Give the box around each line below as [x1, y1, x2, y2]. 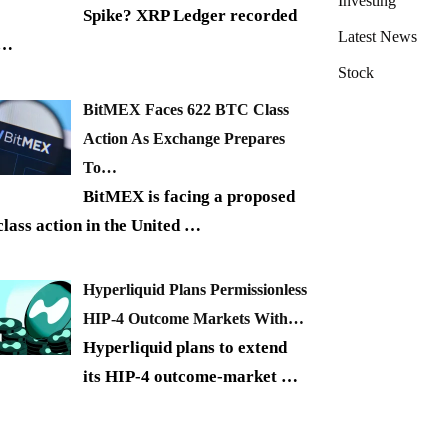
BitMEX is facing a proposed [83, 186, 295, 206]
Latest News [338, 28, 417, 46]
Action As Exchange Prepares [83, 129, 285, 147]
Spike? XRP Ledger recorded [83, 6, 297, 26]
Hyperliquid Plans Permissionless [83, 281, 307, 299]
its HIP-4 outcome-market [83, 367, 281, 387]
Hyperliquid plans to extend [83, 338, 287, 358]
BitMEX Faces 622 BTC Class [83, 100, 289, 118]
